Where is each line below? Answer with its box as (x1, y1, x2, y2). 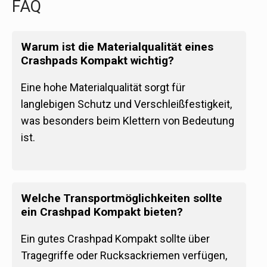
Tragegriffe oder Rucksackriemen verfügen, (21, 249, 227, 262)
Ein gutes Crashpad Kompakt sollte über (21, 232, 210, 245)
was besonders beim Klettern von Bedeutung (21, 114, 234, 128)
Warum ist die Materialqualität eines (21, 40, 213, 54)
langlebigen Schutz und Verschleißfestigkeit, (21, 98, 232, 111)
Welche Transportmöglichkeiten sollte (21, 191, 222, 205)
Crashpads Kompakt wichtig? (21, 54, 174, 68)
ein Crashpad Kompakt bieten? (21, 204, 183, 219)
